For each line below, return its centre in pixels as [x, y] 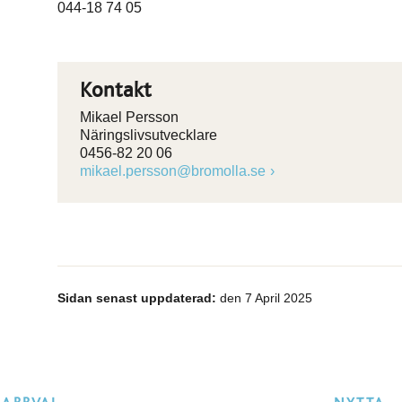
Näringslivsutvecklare [149, 135]
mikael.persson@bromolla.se [173, 171]
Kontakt [116, 91]
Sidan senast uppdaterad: [137, 298]
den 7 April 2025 [264, 298]
